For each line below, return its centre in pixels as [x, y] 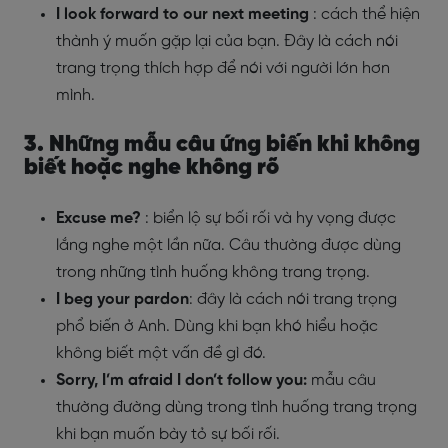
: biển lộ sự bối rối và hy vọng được [268, 218]
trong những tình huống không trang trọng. [213, 272]
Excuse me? [98, 218]
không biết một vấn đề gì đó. [161, 353]
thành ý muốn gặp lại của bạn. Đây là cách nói [227, 41]
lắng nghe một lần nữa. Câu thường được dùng [228, 245]
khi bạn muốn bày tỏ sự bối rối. [168, 434]
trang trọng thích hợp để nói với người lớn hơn [223, 68]
